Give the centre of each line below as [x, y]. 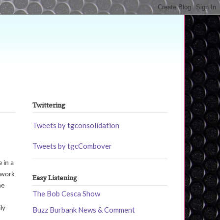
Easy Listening [55, 177]
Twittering [49, 105]
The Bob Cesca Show [66, 194]
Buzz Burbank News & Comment [84, 210]
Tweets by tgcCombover [72, 146]
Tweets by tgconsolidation [76, 125]
